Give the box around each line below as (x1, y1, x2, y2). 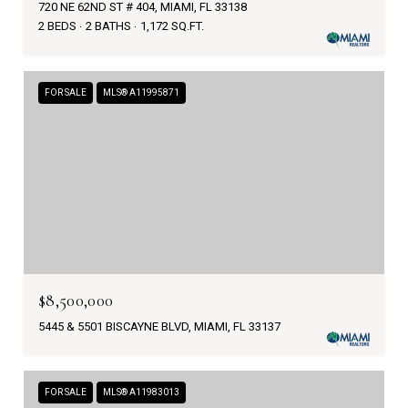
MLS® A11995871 (103, 87, 179, 97)
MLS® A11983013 (103, 386, 179, 397)
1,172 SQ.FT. (140, 19, 204, 33)
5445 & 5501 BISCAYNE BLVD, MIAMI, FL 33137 (38, 319, 280, 333)
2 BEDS (38, 19, 76, 33)
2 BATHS (86, 19, 131, 33)
